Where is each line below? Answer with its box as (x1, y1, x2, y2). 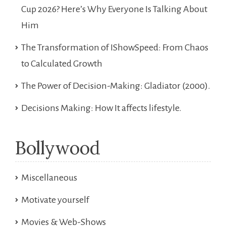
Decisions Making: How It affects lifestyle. (21, 103, 182, 114)
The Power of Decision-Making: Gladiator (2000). (21, 81, 210, 91)
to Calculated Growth (21, 59, 102, 69)
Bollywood (15, 136, 100, 160)
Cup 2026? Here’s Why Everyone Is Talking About (21, 4, 207, 15)
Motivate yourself (21, 195, 89, 205)
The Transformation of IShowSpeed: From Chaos (21, 42, 208, 53)
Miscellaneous (21, 173, 77, 183)
